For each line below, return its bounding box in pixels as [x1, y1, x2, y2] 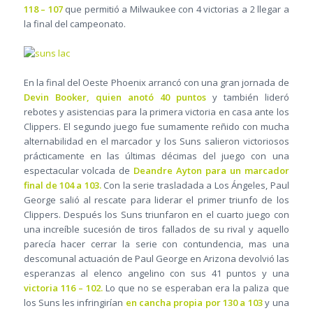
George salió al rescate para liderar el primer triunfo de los [23, 194, 289, 207]
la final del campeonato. [23, 17, 126, 31]
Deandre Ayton [133, 164, 202, 177]
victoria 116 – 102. [23, 282, 103, 295]
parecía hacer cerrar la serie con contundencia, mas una [23, 238, 289, 251]
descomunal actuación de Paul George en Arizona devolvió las [23, 252, 289, 265]
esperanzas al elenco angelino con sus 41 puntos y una [23, 267, 289, 280]
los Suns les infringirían [23, 296, 126, 310]
